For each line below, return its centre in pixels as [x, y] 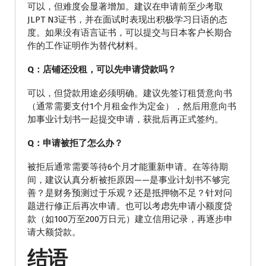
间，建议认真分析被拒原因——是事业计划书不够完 [129, 180]
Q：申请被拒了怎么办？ [75, 143]
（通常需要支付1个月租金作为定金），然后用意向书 [132, 106]
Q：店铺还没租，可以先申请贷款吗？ [102, 69]
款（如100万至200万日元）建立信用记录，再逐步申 [130, 219]
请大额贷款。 [54, 232]
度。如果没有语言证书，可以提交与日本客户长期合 [130, 32]
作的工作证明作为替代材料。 [85, 45]
